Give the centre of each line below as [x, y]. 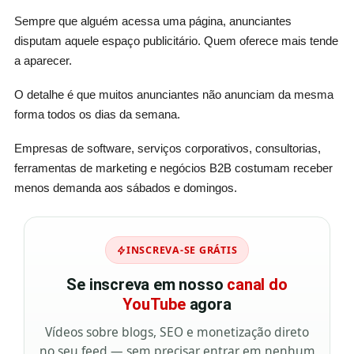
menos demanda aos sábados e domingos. [125, 188]
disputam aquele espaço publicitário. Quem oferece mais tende [176, 41]
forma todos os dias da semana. [97, 115]
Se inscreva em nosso [152, 285]
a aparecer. [43, 61]
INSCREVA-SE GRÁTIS [182, 250]
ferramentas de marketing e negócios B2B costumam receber [173, 168]
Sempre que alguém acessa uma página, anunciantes [153, 21]
